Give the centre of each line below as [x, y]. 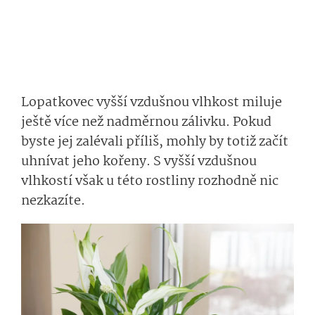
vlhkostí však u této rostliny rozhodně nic [150, 181]
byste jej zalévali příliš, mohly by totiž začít [155, 142]
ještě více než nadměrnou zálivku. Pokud [146, 122]
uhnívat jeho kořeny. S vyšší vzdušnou [139, 161]
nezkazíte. [54, 201]
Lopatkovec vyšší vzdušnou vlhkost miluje [152, 102]
